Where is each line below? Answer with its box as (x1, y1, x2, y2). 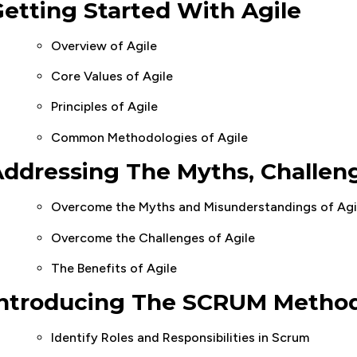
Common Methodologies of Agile (51, 129, 248, 145)
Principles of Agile (51, 99, 158, 115)
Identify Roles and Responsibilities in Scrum (51, 330, 309, 346)
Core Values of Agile (51, 69, 173, 84)
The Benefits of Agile (51, 261, 177, 277)
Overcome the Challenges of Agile (51, 229, 255, 245)
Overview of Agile (51, 37, 157, 53)
